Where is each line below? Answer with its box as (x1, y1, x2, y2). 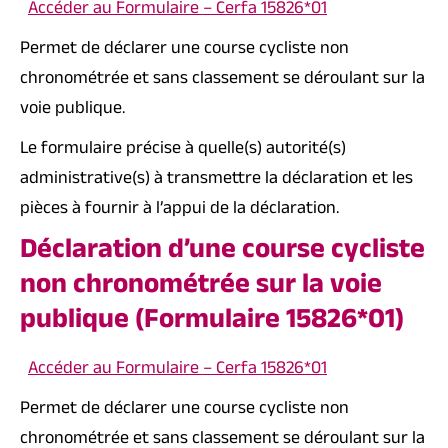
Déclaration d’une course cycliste (20, 230, 425, 277)
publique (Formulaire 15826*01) (20, 300, 404, 347)
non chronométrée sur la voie (20, 265, 382, 312)
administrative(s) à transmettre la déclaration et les (20, 165, 413, 196)
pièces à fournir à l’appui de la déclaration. (20, 195, 339, 226)
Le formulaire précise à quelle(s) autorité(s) (20, 135, 346, 166)
